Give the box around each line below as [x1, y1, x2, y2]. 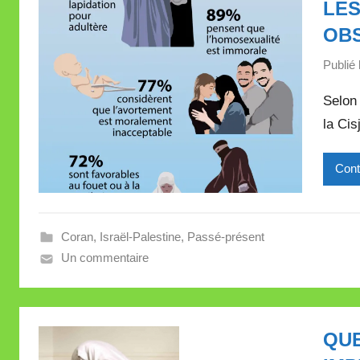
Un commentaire [60, 251, 149, 265]
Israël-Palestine [99, 230, 181, 244]
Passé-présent [186, 230, 264, 244]
